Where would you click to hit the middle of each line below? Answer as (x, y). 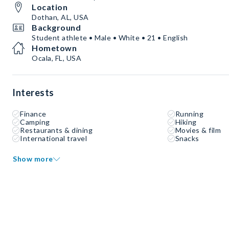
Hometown (54, 48)
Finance (33, 114)
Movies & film (198, 130)
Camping (35, 122)
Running (189, 114)
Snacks (187, 139)
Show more (33, 159)
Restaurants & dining (56, 130)
